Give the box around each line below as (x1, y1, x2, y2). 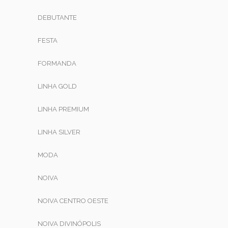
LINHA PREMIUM (38, 105, 89, 113)
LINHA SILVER (38, 128, 80, 136)
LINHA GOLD (38, 82, 77, 90)
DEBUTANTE (38, 13, 77, 21)
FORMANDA (38, 59, 76, 67)
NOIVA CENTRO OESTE (38, 196, 108, 205)
